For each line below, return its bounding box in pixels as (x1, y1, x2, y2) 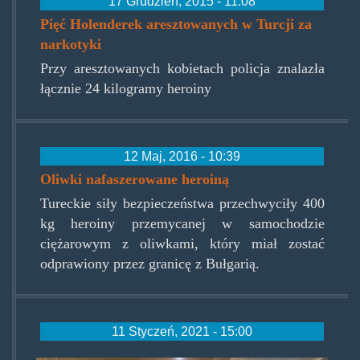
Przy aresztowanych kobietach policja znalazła (39, 59, 325, 76)
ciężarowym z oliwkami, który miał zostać (39, 235, 325, 252)
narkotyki (40, 35, 102, 52)
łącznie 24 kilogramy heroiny (39, 80, 211, 96)
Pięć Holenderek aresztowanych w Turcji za (40, 15, 313, 32)
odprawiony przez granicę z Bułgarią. (39, 255, 260, 272)
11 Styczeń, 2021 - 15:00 (112, 323, 252, 338)
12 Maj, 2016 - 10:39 (124, 148, 240, 163)
